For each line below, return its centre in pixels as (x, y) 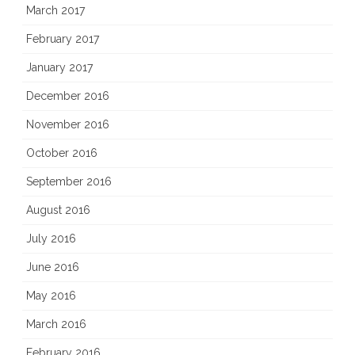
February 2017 (63, 39)
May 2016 (51, 296)
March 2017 (55, 11)
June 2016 (53, 267)
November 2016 (68, 125)
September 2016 (69, 182)
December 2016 (68, 96)
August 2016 (58, 210)
